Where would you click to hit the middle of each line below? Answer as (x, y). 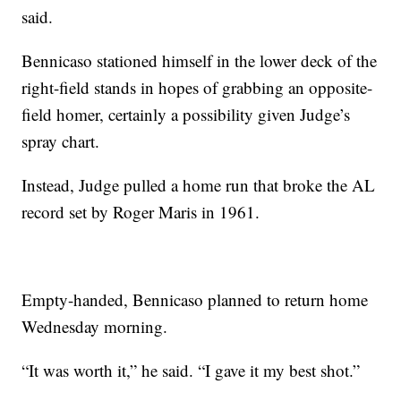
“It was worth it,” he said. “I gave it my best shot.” (191, 371)
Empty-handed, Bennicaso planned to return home (195, 300)
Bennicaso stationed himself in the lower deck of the (200, 61)
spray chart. (61, 141)
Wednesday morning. (95, 327)
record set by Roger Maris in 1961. (141, 212)
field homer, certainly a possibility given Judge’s (186, 115)
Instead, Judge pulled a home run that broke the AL (199, 185)
